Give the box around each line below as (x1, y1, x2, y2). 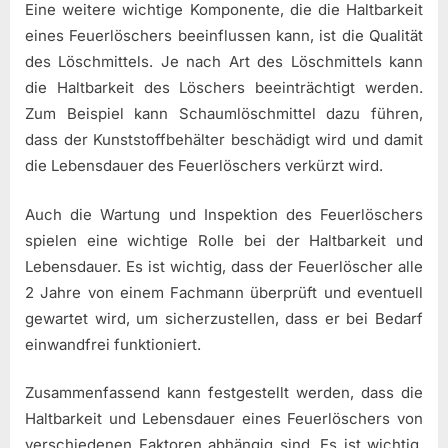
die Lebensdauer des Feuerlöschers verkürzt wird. (25, 156, 383, 176)
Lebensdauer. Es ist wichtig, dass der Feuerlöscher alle (25, 256, 423, 276)
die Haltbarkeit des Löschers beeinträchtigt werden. (25, 78, 423, 98)
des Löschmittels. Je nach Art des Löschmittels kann (25, 52, 423, 72)
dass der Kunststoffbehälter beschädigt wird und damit (25, 130, 423, 150)
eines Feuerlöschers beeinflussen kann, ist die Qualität (25, 26, 423, 46)
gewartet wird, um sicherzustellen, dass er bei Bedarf (25, 308, 423, 328)
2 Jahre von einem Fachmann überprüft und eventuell (25, 282, 423, 302)
